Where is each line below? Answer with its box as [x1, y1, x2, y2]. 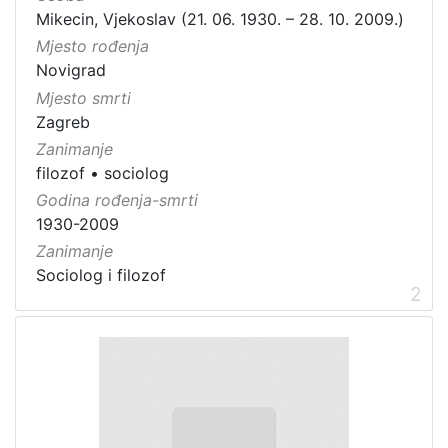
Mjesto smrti [36, 87, 131, 108]
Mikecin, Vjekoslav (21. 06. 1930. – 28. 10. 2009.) [36, 9, 404, 30]
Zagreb [36, 111, 90, 132]
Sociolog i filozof [36, 265, 166, 286]
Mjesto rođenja [36, 36, 149, 57]
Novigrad [36, 60, 106, 81]
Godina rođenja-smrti [36, 189, 198, 210]
